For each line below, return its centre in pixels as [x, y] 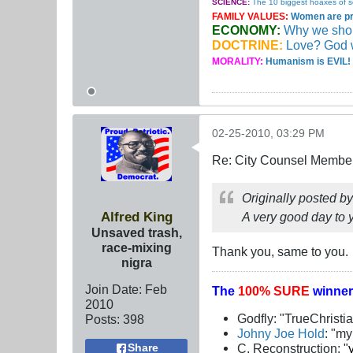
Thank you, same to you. [280, 251]
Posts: [102, 319]
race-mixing [136, 247]
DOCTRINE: [249, 45]
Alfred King [136, 216]
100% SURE [275, 290]
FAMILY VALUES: [251, 16]
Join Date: [113, 289]
